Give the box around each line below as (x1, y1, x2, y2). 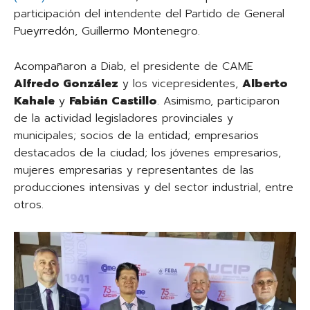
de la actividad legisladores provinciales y (14, 110, 233, 127)
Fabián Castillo (69, 93, 157, 110)
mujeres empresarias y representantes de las (14, 162, 254, 179)
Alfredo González (14, 75, 118, 93)
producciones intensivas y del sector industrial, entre (14, 179, 293, 197)
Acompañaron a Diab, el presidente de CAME (14, 58, 253, 75)
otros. (14, 197, 44, 214)
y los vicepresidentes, (118, 75, 242, 93)
